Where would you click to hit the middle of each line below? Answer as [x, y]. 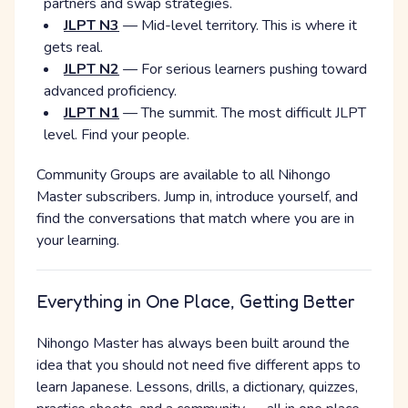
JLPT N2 [92, 70]
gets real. [73, 48]
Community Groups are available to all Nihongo [184, 175]
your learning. [78, 241]
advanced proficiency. [110, 92]
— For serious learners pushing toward [243, 70]
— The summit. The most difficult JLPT [243, 113]
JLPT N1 [92, 113]
